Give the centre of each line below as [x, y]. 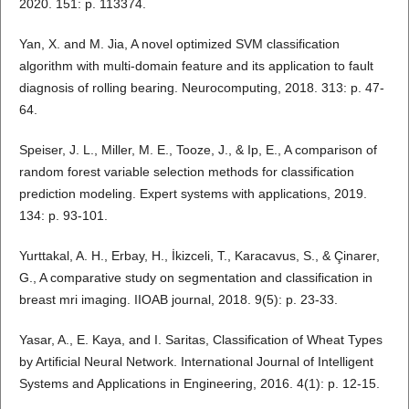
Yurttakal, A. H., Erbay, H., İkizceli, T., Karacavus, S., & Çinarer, [199, 256]
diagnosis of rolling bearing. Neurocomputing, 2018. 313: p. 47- [201, 88]
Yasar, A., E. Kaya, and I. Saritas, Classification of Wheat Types [200, 340]
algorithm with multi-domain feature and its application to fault [196, 66]
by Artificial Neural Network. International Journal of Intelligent [196, 362]
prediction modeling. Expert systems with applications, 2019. [193, 194]
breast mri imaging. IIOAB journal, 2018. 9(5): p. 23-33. [178, 300]
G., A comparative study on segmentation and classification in [195, 278]
